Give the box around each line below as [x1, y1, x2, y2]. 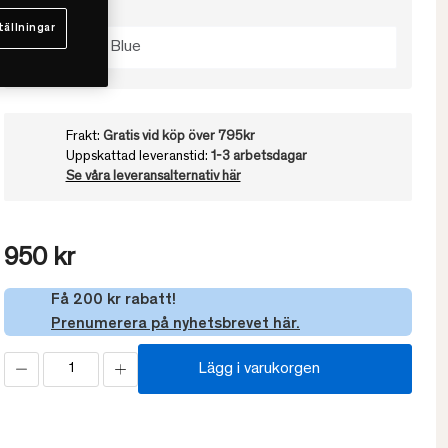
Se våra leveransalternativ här [65, 170, 241, 185]
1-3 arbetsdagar [210, 150, 307, 165]
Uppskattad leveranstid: [65, 150, 211, 165]
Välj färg [19, 2, 75, 19]
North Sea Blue [35, 39, 141, 56]
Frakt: [65, 130, 103, 145]
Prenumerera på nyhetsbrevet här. [51, 316, 300, 333]
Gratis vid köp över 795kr [102, 130, 255, 145]
